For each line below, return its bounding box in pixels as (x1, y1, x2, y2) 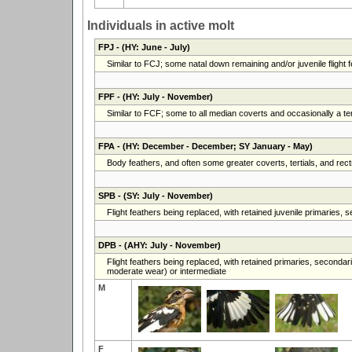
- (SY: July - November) (115, 190, 213, 200)
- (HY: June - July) (113, 42, 190, 52)
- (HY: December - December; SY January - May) (114, 141, 313, 151)
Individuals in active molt (87, 18, 234, 32)
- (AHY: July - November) (115, 240, 221, 250)
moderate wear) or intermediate (106, 266, 226, 276)
